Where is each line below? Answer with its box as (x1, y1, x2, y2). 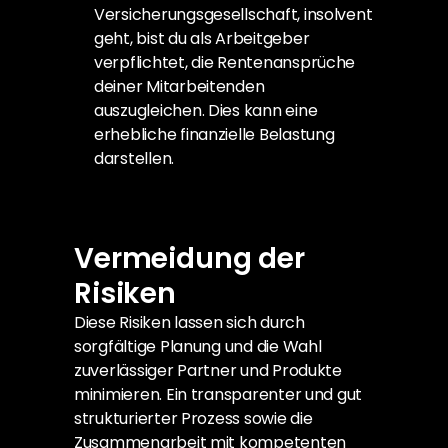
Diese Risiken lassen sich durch (74, 311, 305, 334)
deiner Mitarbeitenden (94, 75, 265, 98)
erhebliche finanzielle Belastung (94, 123, 335, 146)
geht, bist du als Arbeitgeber (94, 27, 310, 50)
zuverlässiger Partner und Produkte (74, 359, 342, 382)
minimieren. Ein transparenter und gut (74, 383, 363, 406)
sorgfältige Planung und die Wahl (74, 335, 322, 358)
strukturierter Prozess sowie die (74, 407, 313, 430)
